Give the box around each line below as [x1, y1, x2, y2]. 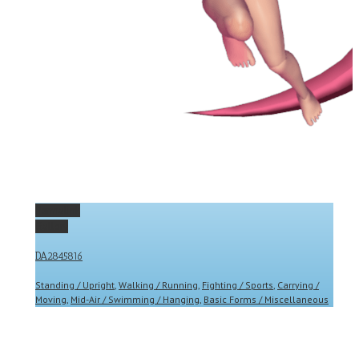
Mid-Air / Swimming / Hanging [71, 293, 200, 306]
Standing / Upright [35, 279, 115, 292]
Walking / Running [119, 279, 198, 292]
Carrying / [277, 279, 319, 292]
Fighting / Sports [202, 279, 273, 292]
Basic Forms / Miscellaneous [204, 293, 329, 306]
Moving [35, 293, 67, 306]
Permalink [35, 203, 80, 217]
